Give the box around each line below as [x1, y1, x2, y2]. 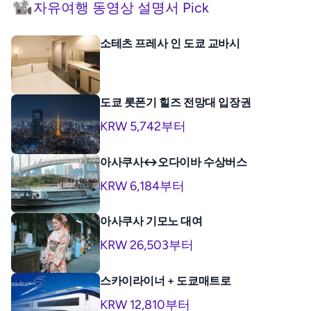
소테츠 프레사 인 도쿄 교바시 [100, 37, 240, 50]
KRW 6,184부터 [100, 178, 185, 194]
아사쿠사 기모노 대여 [100, 215, 203, 228]
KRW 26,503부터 [100, 237, 194, 253]
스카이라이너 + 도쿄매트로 [100, 274, 231, 287]
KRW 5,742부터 [100, 119, 186, 135]
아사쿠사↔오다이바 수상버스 [100, 155, 247, 169]
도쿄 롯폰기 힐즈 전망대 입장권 [100, 96, 251, 110]
